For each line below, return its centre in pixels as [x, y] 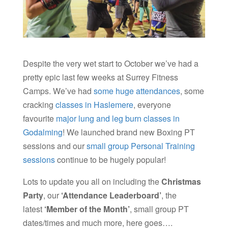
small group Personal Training [140, 146]
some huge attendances [137, 91]
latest [33, 209]
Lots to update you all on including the [92, 182]
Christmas [181, 182]
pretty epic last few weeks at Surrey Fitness [100, 77]
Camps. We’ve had [58, 91]
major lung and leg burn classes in [118, 119]
